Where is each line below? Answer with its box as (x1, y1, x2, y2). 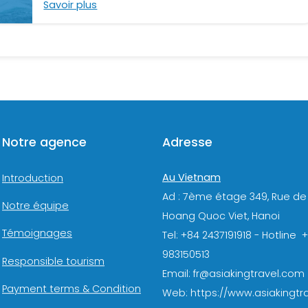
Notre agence (2, 134, 87, 151)
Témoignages (2, 226, 72, 241)
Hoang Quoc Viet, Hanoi (162, 209, 280, 223)
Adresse (162, 134, 212, 151)
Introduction (2, 171, 63, 186)
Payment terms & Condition (2, 281, 141, 296)
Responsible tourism (2, 254, 104, 268)
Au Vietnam (162, 170, 221, 185)
